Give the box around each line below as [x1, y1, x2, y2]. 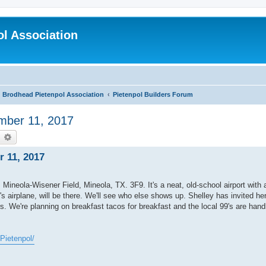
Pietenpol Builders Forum [113, 90, 193, 98]
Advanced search [12, 131, 75, 142]
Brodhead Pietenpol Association [2, 90, 104, 98]
